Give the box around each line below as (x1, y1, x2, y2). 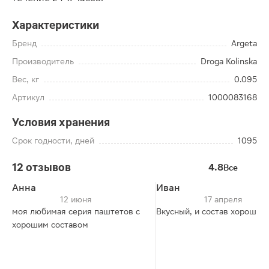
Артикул (12, 92, 44, 102)
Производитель (12, 56, 74, 66)
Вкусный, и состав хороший (156, 207, 266, 216)
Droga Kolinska (201, 56, 257, 66)
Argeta (231, 38, 257, 48)
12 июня (60, 195, 92, 204)
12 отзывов (12, 161, 71, 174)
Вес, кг (12, 74, 39, 84)
